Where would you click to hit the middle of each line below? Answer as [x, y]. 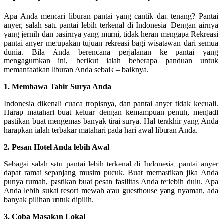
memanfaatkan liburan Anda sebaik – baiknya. [76, 70]
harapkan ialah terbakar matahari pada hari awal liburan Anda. [101, 130]
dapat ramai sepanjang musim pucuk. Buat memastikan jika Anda [111, 173]
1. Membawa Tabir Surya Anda [57, 87]
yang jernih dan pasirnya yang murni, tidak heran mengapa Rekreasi [111, 34]
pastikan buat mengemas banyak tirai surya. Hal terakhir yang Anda [111, 121]
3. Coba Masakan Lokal [45, 217]
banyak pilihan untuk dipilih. [49, 200]
